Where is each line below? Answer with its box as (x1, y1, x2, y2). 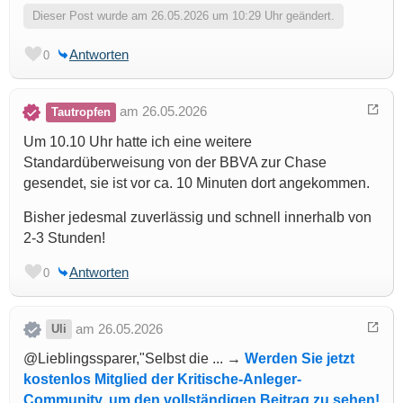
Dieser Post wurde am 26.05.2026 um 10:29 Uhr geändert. (32, 8, 335, 22)
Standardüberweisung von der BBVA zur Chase (23, 154, 327, 170)
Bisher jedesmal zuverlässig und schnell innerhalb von (23, 209, 372, 225)
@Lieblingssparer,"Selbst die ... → (23, 351, 245, 367)
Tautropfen (51, 104, 111, 119)
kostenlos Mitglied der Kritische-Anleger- (23, 372, 301, 388)
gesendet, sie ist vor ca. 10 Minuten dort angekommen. (23, 175, 370, 191)
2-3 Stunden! (23, 229, 105, 246)
